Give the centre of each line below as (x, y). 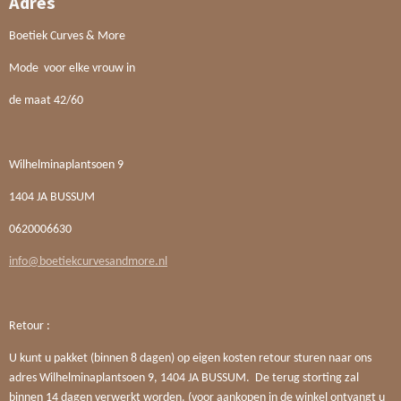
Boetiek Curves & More (67, 37)
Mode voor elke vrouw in (72, 69)
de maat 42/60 (46, 101)
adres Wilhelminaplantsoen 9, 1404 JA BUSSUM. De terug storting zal (184, 379)
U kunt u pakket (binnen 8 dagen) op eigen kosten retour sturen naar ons (190, 359)
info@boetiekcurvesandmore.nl (88, 262)
